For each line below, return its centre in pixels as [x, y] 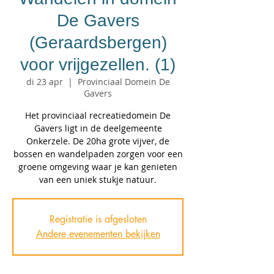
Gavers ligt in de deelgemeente [98, 128]
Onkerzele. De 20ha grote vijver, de [98, 141]
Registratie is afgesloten [98, 219]
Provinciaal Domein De [124, 82]
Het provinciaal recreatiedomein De [98, 115]
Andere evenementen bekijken [98, 234]
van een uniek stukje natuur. [98, 180]
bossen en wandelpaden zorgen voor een [98, 154]
